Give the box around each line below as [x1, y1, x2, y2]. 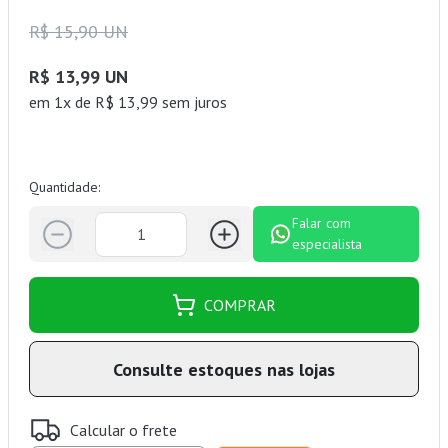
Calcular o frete [70, 419, 177, 440]
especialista [292, 235, 363, 254]
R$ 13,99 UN [29, 65, 128, 89]
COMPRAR [204, 295, 276, 316]
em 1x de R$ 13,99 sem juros [29, 92, 227, 113]
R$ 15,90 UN [29, 20, 128, 44]
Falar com [292, 214, 352, 233]
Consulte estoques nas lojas [113, 357, 335, 381]
